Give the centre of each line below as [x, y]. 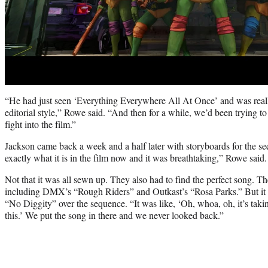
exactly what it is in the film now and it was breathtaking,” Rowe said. [136, 157]
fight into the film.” [40, 124]
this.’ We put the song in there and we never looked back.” [114, 215]
